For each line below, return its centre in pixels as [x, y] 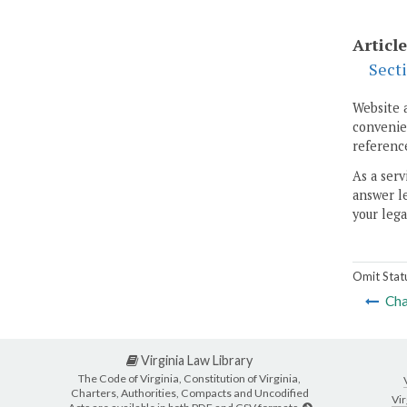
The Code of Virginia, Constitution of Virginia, [189, 378]
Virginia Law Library [195, 361]
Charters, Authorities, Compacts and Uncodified [189, 392]
